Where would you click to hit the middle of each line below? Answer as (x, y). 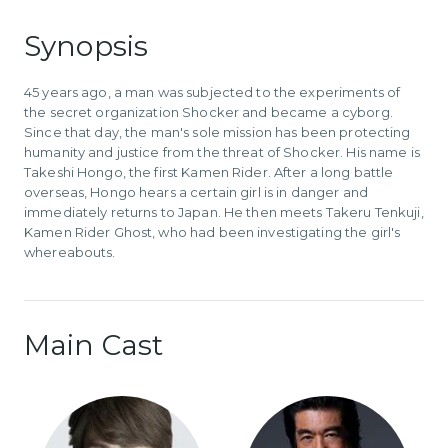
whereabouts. (70, 251)
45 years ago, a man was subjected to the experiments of (212, 91)
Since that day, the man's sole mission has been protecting (217, 131)
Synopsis (86, 45)
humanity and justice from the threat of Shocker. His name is (222, 151)
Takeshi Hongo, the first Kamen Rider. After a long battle (209, 171)
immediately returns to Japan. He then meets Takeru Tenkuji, (224, 211)
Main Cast (94, 345)
